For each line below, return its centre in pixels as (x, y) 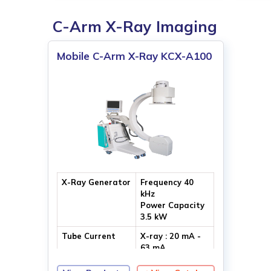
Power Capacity (172, 205)
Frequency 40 (167, 182)
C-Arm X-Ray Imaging (135, 27)
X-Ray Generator (96, 182)
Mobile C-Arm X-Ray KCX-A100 (135, 56)
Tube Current (88, 236)
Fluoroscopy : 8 (169, 259)
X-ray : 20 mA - (170, 236)
